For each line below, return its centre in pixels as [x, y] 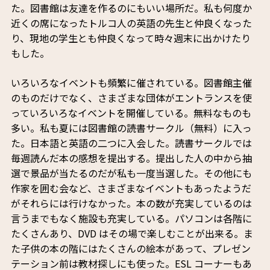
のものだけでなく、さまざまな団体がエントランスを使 [131, 98]
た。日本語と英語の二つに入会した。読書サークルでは [131, 143]
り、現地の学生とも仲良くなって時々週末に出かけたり [130, 38]
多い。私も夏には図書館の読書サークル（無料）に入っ [131, 128]
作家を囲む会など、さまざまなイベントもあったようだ [131, 188]
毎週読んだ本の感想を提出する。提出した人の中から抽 [131, 158]
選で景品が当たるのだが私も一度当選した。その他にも [131, 173]
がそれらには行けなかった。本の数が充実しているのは [131, 203]
